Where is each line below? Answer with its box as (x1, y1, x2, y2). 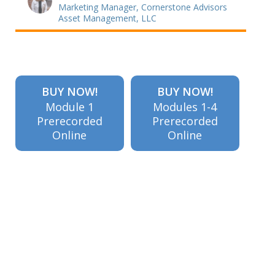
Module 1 (45, 99, 94, 114)
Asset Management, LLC (58, 12, 157, 24)
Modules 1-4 (153, 99, 217, 114)
